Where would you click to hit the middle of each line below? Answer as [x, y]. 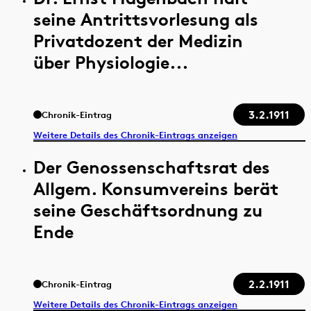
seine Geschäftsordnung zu [148, 210]
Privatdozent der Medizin [138, 40]
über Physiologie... [111, 62]
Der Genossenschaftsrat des [152, 167]
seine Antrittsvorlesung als [146, 19]
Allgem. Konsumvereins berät [156, 188]
